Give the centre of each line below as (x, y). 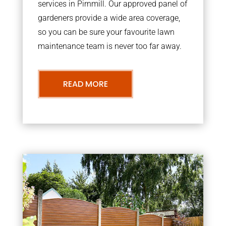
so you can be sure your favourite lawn (106, 32)
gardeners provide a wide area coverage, (109, 18)
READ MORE (85, 84)
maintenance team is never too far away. (109, 46)
